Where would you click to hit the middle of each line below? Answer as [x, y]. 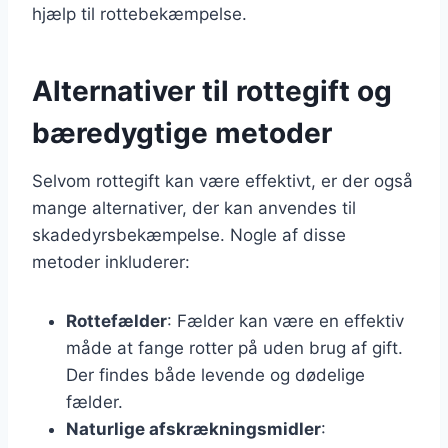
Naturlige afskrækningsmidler [193, 428]
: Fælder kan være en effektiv [285, 320]
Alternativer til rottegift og [212, 90]
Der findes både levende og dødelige [215, 374]
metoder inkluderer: [111, 261]
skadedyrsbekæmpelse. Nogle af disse [189, 234]
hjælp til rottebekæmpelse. [139, 13]
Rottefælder [116, 320]
